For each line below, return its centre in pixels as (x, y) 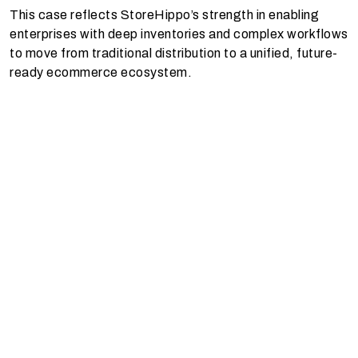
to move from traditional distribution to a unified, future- (174, 54)
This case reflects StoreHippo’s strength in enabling (164, 15)
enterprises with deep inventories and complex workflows (179, 34)
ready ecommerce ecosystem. (101, 73)
